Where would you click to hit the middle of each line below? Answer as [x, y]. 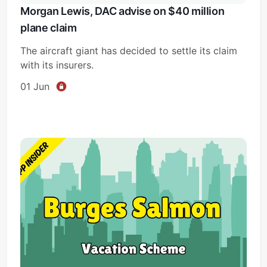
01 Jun [35, 86]
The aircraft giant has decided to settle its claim [129, 50]
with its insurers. [57, 65]
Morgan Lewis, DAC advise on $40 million [122, 11]
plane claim [49, 27]
